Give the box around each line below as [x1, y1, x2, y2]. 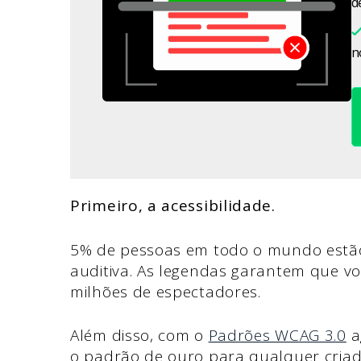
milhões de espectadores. [70, 280, 266, 302]
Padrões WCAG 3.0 [208, 325, 346, 346]
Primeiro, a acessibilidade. [70, 195, 276, 217]
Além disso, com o [70, 325, 209, 346]
